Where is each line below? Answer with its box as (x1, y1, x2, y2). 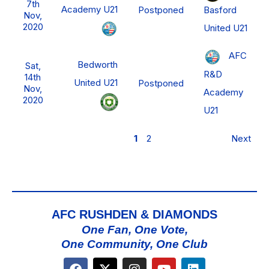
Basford (204, 4, 237, 16)
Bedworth (77, 59, 118, 71)
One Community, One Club (61, 238, 208, 251)
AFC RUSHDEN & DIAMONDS (52, 208, 217, 222)
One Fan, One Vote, (81, 223, 188, 237)
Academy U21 (61, 4, 118, 16)
